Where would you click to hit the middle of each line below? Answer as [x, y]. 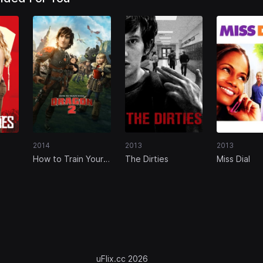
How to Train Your [68, 159]
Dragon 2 [51, 170]
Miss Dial [233, 159]
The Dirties [146, 159]
